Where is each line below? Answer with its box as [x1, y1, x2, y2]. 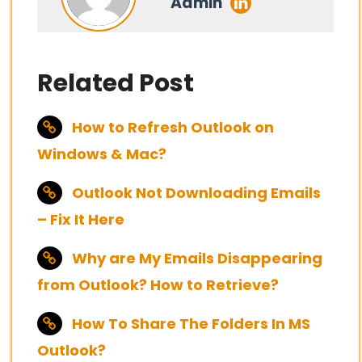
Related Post [37, 66, 194, 101]
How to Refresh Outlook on [72, 117, 274, 138]
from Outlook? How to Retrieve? [37, 275, 279, 296]
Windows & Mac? [37, 144, 166, 165]
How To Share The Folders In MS [72, 314, 310, 335]
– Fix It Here [37, 209, 124, 230]
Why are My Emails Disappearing [72, 248, 322, 269]
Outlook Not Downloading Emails [72, 183, 321, 204]
